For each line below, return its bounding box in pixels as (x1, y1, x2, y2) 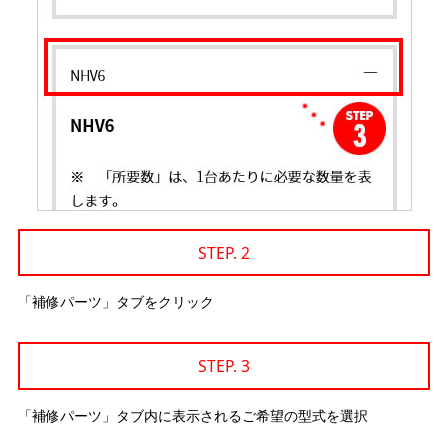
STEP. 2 (198, 241, 250, 264)
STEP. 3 (198, 355, 250, 378)
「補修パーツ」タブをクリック (17, 292, 214, 312)
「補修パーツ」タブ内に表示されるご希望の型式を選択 (17, 406, 368, 425)
